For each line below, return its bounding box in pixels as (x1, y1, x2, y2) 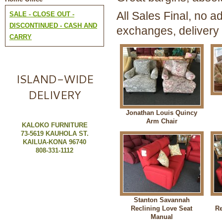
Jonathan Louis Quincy (126, 109, 198, 117)
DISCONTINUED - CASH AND (9, 22, 97, 30)
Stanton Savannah (133, 196, 190, 204)
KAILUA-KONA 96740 (23, 138, 86, 146)
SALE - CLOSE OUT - (9, 10, 74, 18)
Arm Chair (146, 117, 177, 125)
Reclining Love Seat (131, 205, 193, 213)
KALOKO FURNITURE (21, 121, 88, 129)
